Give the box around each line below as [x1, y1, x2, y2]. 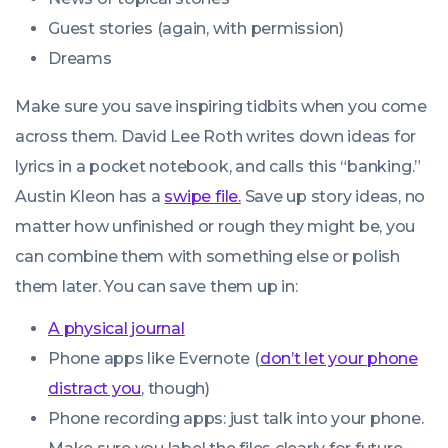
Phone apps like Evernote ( [48, 349, 260, 368]
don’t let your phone [259, 349, 418, 368]
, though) [141, 379, 210, 398]
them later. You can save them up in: [15, 277, 298, 296]
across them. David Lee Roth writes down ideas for [15, 127, 417, 146]
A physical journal [48, 319, 185, 338]
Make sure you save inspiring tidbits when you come [15, 97, 428, 116]
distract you [48, 379, 142, 398]
